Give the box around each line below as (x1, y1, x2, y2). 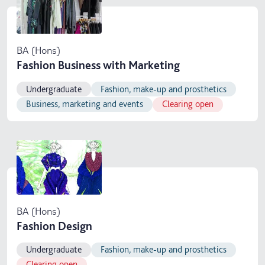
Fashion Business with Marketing (17, 58, 180, 73)
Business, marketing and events (26, 98, 143, 110)
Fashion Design (17, 218, 92, 233)
